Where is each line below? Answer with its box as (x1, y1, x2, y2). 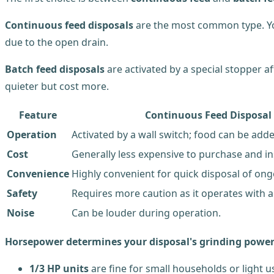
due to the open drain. (5, 35, 108, 49)
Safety (7, 186, 37, 200)
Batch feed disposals (5, 62, 105, 76)
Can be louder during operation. (72, 206, 221, 220)
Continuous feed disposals (5, 18, 133, 32)
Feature (19, 108, 57, 122)
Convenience (7, 166, 69, 180)
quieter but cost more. (5, 79, 109, 93)
